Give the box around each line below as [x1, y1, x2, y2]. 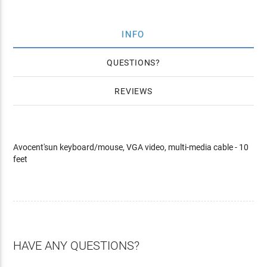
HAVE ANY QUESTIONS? [13, 238, 140, 253]
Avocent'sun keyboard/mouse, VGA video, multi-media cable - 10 [13, 142, 249, 152]
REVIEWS [114, 86, 153, 96]
